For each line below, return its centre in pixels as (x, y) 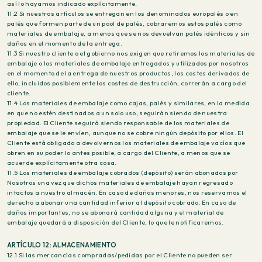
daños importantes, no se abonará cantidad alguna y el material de (116, 212)
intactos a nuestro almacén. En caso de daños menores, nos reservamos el (127, 192)
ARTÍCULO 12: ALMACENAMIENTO (62, 245)
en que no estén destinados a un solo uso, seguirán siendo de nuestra (117, 113)
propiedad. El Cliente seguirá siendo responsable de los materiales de (118, 123)
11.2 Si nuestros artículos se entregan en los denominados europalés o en (123, 13)
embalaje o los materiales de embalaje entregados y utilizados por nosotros (128, 63)
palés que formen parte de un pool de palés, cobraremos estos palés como (125, 23)
